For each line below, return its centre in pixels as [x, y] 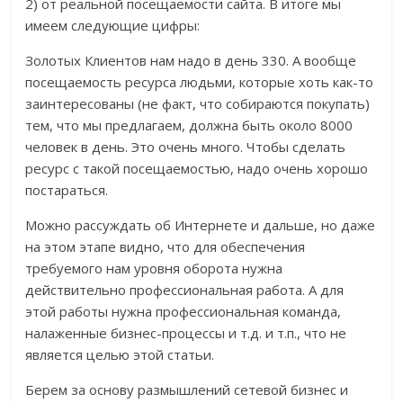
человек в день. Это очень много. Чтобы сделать [186, 147]
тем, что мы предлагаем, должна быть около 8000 [189, 125]
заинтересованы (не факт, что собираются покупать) [198, 104]
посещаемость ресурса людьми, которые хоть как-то [200, 82]
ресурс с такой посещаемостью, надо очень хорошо [197, 169]
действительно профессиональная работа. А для [185, 290]
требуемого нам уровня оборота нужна [154, 269]
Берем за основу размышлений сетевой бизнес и [187, 390]
